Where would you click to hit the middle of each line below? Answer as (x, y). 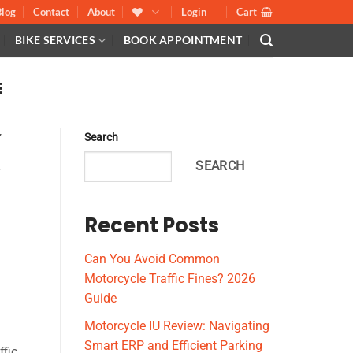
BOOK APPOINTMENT (183, 40)
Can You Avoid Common (152, 259)
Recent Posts (152, 226)
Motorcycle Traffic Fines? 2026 (170, 279)
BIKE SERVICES (55, 40)
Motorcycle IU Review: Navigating (177, 325)
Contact (52, 12)
